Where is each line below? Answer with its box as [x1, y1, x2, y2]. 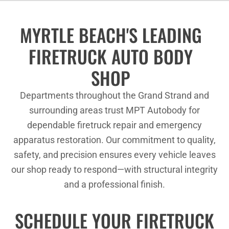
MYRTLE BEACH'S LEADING [19, 21, 202, 48]
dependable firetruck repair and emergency [27, 120, 202, 130]
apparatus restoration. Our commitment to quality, [13, 134, 216, 145]
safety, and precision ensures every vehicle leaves [13, 149, 216, 160]
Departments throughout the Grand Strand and [20, 90, 209, 101]
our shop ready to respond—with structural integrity [11, 164, 218, 175]
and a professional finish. [64, 179, 165, 190]
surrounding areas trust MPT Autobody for [29, 105, 200, 116]
